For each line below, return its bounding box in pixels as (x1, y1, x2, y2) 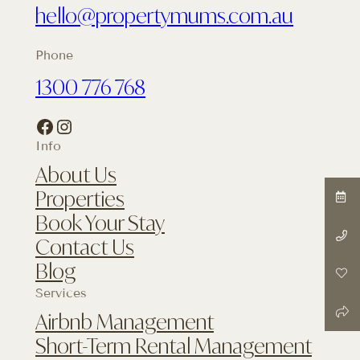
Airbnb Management (35, 309, 214, 334)
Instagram (54, 113, 71, 137)
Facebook (35, 113, 45, 137)
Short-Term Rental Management (35, 333, 312, 358)
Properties (35, 186, 125, 211)
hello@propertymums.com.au (35, 2, 293, 28)
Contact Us (35, 234, 134, 260)
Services (35, 284, 87, 301)
